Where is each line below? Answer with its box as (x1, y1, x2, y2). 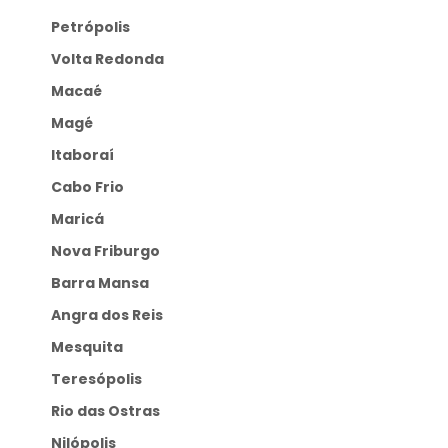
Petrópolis (60, 17, 131, 38)
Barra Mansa (61, 273, 150, 294)
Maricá (64, 209, 105, 230)
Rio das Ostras (60, 401, 161, 422)
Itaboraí (55, 145, 115, 166)
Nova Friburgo (62, 241, 161, 262)
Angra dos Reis (61, 305, 164, 326)
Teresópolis (61, 369, 143, 390)
